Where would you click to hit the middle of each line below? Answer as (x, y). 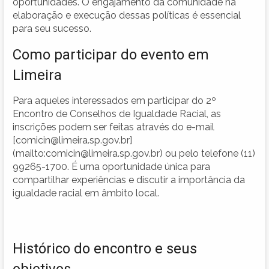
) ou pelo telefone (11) (207, 153)
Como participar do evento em (111, 54)
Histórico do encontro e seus (105, 248)
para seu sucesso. (52, 28)
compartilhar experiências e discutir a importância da (129, 180)
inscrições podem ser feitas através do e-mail (113, 127)
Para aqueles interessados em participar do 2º (114, 100)
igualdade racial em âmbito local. (86, 193)
